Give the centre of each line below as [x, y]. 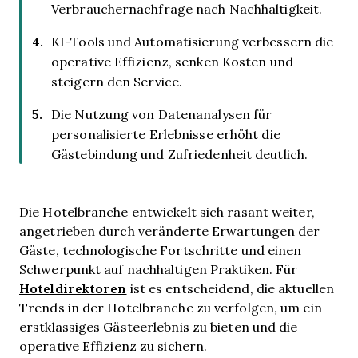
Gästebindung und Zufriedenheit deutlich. [179, 154]
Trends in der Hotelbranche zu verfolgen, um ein [171, 307]
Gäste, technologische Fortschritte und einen [161, 250]
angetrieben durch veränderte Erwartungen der [170, 231]
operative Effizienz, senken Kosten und [172, 61]
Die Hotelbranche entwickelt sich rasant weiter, [167, 211]
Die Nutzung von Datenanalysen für [162, 114]
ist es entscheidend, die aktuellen [231, 288]
